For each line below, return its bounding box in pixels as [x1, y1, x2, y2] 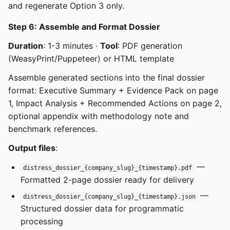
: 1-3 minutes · [43, 40, 100, 51]
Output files [8, 142, 55, 153]
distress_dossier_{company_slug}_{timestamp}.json [23, 193, 196, 200]
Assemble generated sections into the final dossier [8, 72, 205, 83]
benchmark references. [8, 123, 97, 134]
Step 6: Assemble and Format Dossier [8, 21, 160, 32]
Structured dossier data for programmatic [21, 203, 184, 214]
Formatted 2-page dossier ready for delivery [21, 174, 194, 185]
